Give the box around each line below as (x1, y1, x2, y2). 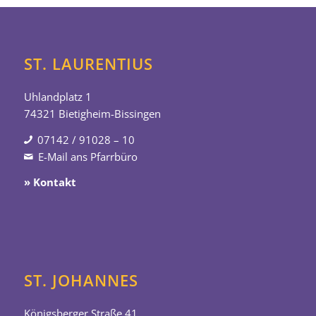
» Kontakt (23, 175, 76, 190)
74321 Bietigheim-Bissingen (23, 106, 161, 121)
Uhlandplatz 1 (23, 89, 92, 104)
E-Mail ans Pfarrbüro (38, 149, 138, 164)
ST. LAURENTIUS (23, 52, 153, 74)
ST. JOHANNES (23, 269, 138, 291)
